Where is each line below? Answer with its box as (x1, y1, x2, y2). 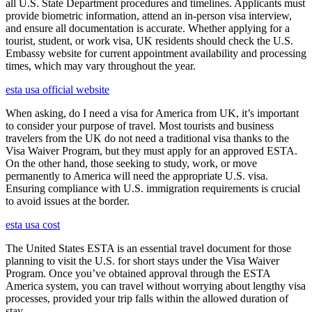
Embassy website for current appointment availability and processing (6, 47, 306, 60)
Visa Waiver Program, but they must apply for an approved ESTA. (6, 145, 297, 157)
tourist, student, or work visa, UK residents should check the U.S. (6, 35, 293, 47)
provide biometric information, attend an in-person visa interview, (6, 10, 292, 22)
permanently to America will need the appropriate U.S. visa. (6, 170, 268, 182)
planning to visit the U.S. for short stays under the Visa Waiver (6, 255, 279, 267)
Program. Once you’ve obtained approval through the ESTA (6, 267, 270, 280)
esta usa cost (6, 219, 60, 231)
